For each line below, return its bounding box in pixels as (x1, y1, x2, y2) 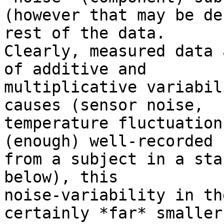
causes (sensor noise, (4, 96, 203, 114)
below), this (4, 168, 118, 186)
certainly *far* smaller (4, 204, 222, 222)
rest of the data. (4, 24, 165, 42)
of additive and (4, 60, 146, 78)
